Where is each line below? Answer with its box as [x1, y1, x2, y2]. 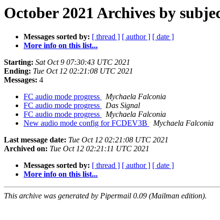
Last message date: [4, 136, 66, 144]
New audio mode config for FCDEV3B [24, 119, 149, 128]
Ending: [4, 67, 31, 76]
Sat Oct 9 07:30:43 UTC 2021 [35, 58, 130, 67]
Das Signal [106, 101, 140, 110]
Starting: [4, 58, 33, 67]
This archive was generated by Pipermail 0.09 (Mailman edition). [4, 192, 207, 200]
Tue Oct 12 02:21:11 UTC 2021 [50, 144, 149, 153]
